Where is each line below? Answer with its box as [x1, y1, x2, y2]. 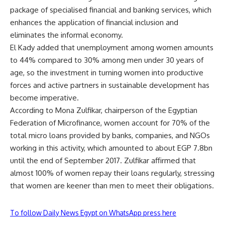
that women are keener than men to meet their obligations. [10, 180, 214, 190]
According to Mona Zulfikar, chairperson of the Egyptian [10, 105, 197, 115]
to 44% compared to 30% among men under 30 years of [10, 55, 203, 65]
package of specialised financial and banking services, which [10, 5, 211, 15]
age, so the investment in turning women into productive [10, 67, 203, 77]
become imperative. [10, 92, 79, 102]
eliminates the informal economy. [10, 30, 123, 40]
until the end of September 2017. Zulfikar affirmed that [10, 155, 196, 165]
